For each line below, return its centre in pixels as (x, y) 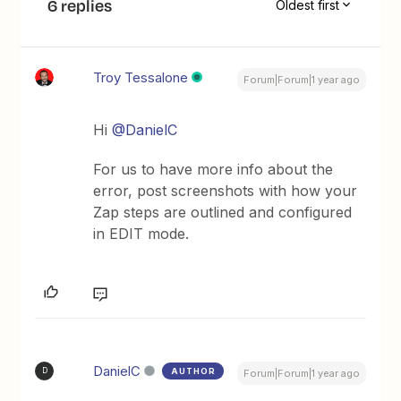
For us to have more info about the (213, 169)
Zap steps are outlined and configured (223, 212)
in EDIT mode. (141, 233)
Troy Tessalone (141, 77)
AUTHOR (194, 371)
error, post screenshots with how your (226, 190)
